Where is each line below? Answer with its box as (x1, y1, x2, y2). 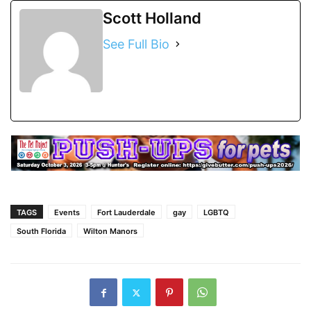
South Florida (17, 226, 66, 237)
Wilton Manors (83, 226, 137, 237)
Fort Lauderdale (97, 208, 155, 218)
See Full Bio (103, 36, 169, 51)
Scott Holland (103, 8, 201, 27)
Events (54, 208, 80, 218)
